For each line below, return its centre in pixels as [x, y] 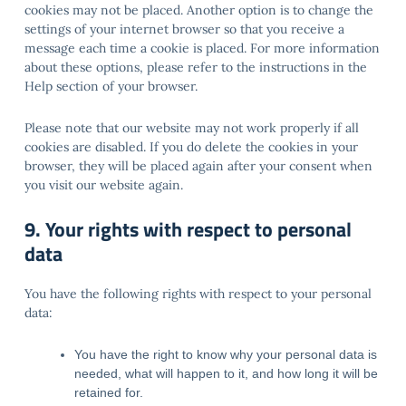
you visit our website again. [104, 185]
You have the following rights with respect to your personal [198, 294]
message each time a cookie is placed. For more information [202, 48]
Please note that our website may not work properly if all [192, 128]
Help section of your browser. [111, 86]
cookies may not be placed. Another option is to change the [199, 10]
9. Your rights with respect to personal [188, 229]
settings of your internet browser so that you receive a [184, 29]
